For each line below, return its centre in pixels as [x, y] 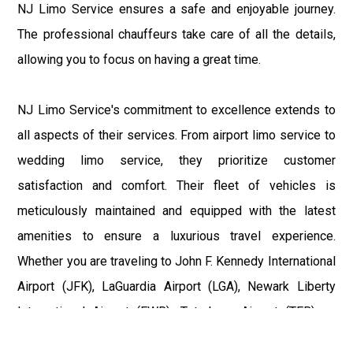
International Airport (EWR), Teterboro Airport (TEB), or [176, 312]
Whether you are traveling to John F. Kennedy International [176, 262]
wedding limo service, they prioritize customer [176, 161]
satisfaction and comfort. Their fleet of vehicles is [176, 186]
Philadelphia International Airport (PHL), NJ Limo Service [176, 337]
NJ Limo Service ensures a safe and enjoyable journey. [176, 9]
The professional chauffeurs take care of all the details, [176, 35]
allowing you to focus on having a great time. [139, 60]
